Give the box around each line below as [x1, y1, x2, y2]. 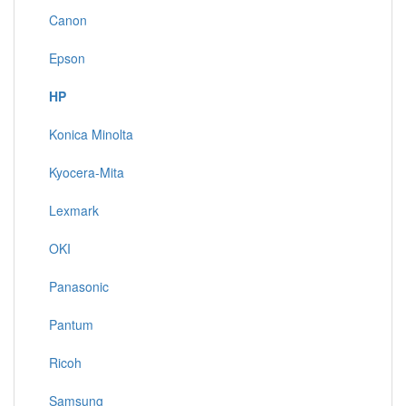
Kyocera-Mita [42, 163, 124, 181]
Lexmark [42, 201, 99, 219]
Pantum [42, 315, 93, 333]
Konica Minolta [42, 125, 133, 143]
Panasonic [42, 277, 109, 295]
